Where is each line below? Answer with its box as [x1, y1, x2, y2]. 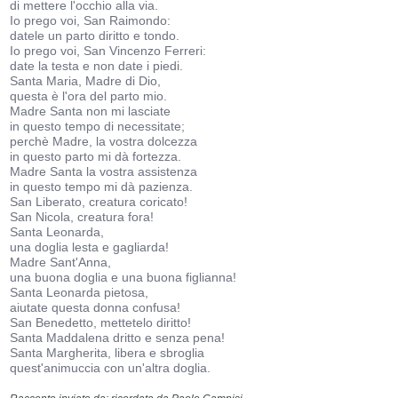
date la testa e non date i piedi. [10, 59, 184, 73]
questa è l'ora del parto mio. [10, 89, 168, 103]
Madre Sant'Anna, [10, 255, 112, 269]
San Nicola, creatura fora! [10, 210, 155, 224]
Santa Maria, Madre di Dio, [10, 74, 162, 88]
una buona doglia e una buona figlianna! [10, 270, 237, 284]
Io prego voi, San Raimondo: [10, 13, 171, 28]
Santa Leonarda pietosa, [10, 285, 149, 299]
